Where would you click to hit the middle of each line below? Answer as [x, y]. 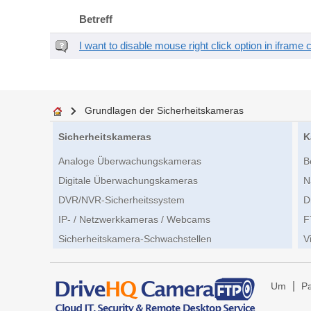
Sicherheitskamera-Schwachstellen [135, 239]
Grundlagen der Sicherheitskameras [164, 110]
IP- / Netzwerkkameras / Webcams [134, 220]
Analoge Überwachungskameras [130, 161]
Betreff [96, 19]
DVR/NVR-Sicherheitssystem [121, 200]
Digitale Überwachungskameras [128, 181]
